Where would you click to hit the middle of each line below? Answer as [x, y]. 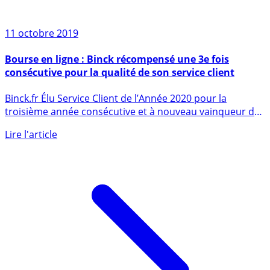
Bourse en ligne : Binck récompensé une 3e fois [117, 83]
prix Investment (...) [48, 149]
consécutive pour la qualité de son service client [120, 96]
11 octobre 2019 [42, 57]
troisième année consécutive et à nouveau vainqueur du [133, 136]
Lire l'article [31, 159]
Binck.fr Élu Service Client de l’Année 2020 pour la [116, 123]
